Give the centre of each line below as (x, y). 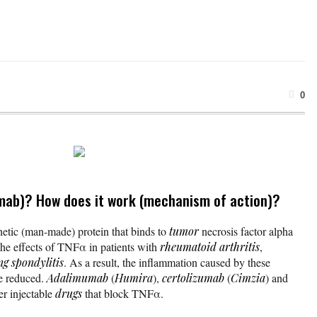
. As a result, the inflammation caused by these (167, 262)
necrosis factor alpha (246, 231)
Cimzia (248, 277)
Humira (134, 277)
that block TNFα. (123, 293)
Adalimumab (77, 277)
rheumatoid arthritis (210, 246)
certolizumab (193, 277)
